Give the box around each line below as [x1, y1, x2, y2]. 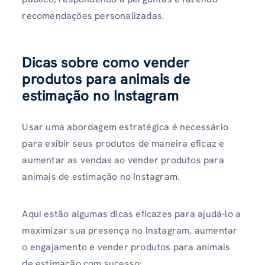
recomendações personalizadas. [22, 9, 165, 22]
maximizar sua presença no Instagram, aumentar [22, 224, 238, 237]
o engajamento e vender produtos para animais [22, 240, 231, 253]
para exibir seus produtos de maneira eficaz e [22, 137, 225, 150]
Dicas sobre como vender [22, 53, 190, 72]
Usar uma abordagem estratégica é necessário [22, 120, 228, 133]
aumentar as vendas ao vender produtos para [22, 153, 224, 166]
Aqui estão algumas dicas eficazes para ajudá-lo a [22, 207, 241, 220]
